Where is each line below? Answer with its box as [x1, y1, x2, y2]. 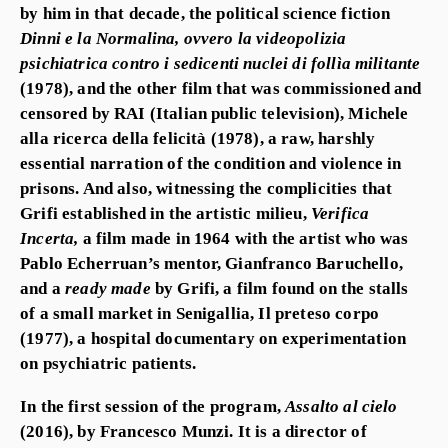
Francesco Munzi [99, 420, 230, 441]
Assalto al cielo [285, 395, 398, 416]
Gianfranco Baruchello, [225, 253, 403, 274]
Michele [348, 103, 409, 124]
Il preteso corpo [258, 303, 379, 324]
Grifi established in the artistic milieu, [20, 203, 311, 224]
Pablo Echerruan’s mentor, [20, 253, 226, 274]
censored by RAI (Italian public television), [20, 103, 349, 124]
